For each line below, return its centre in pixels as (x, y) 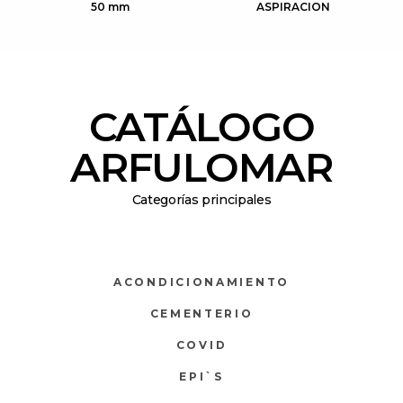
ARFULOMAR (201, 167)
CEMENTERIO (201, 314)
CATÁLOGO (201, 127)
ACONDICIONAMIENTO (201, 282)
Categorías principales (201, 200)
